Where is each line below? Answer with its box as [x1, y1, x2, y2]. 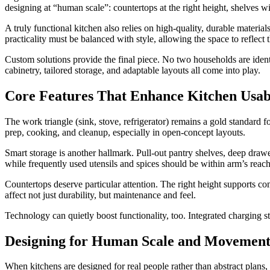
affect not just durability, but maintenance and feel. [5, 189, 196, 200]
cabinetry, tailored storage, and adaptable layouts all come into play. [5, 64, 260, 75]
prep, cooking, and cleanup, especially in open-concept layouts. [5, 127, 245, 137]
